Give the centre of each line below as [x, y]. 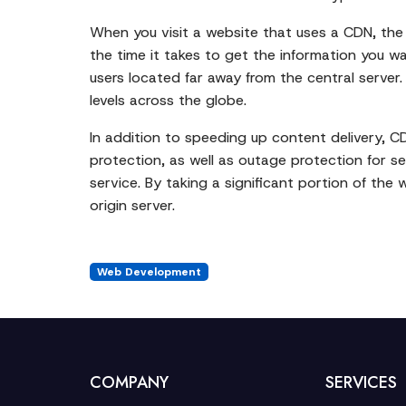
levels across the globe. [168, 100]
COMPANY [129, 382]
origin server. [132, 205]
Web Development [149, 272]
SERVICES [361, 382]
